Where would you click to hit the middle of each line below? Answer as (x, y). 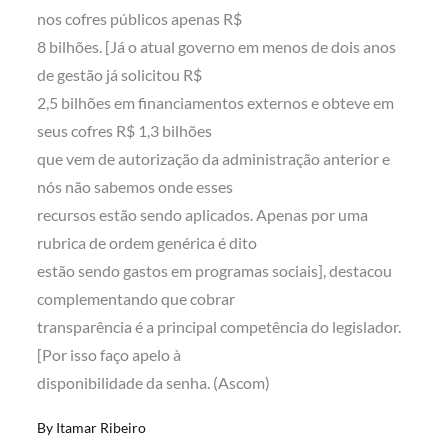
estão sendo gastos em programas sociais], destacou (215, 271)
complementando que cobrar (136, 299)
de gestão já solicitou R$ (120, 75)
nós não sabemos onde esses (135, 187)
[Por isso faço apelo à (109, 355)
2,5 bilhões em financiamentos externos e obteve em (216, 103)
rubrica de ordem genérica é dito (147, 243)
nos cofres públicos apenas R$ (140, 19)
